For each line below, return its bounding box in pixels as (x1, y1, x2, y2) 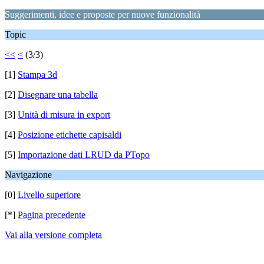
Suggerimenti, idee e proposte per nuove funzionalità (5, 9, 200, 19)
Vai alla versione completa (5, 230, 102, 240)
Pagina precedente (18, 210, 85, 220)
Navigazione (5, 170, 52, 180)
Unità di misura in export (18, 110, 110, 120)
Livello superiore (18, 190, 81, 200)
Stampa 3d (18, 70, 57, 80)
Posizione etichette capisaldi (18, 130, 121, 140)
